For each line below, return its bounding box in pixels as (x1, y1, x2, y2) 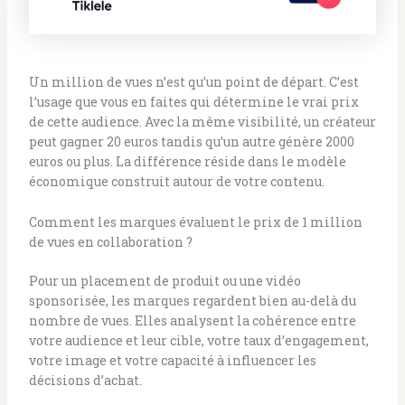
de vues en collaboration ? (28, 232, 193, 250)
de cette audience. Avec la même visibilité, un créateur (28, 113, 376, 131)
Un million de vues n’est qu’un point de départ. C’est (28, 73, 359, 91)
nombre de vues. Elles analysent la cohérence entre (28, 311, 356, 329)
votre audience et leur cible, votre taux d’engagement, (28, 331, 369, 349)
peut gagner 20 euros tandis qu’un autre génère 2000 (28, 133, 354, 151)
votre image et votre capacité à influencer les (28, 351, 316, 369)
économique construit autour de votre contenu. (28, 173, 325, 191)
